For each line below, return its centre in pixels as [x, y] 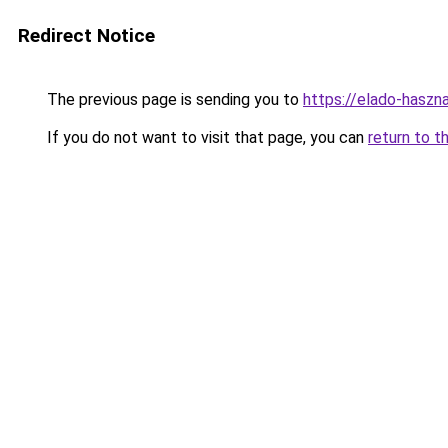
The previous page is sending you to [173, 99]
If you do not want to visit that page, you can [205, 137]
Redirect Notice [86, 35]
